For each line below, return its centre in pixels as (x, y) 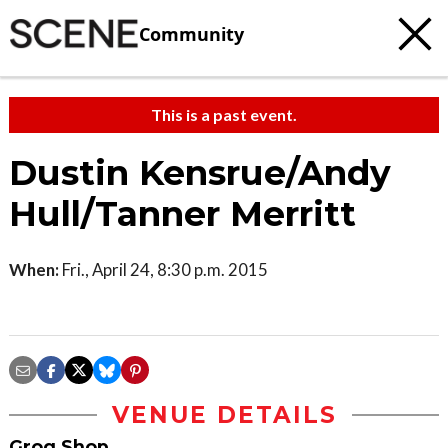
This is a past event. (224, 114)
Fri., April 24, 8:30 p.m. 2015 (163, 269)
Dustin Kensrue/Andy (200, 173)
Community (191, 33)
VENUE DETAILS (224, 415)
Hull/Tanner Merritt (182, 214)
